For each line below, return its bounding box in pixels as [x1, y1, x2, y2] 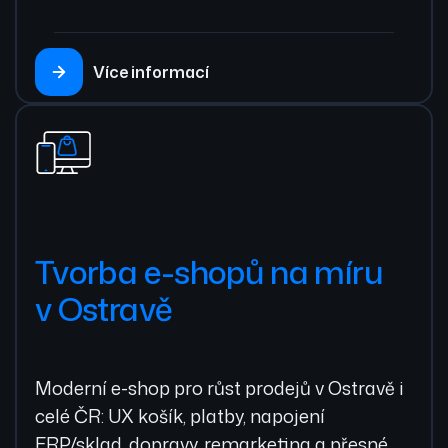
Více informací [93, 61, 209, 84]
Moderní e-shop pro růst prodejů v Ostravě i [35, 375, 404, 402]
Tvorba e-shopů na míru [35, 249, 383, 295]
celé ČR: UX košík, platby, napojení [35, 403, 325, 430]
